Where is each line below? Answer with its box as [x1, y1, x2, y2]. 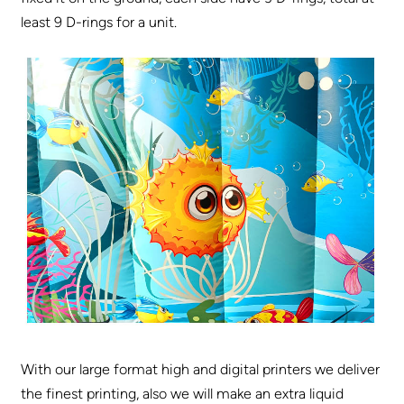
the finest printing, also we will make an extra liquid [21, 384, 344, 402]
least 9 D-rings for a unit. [21, 13, 178, 31]
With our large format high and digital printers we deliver [21, 360, 381, 378]
